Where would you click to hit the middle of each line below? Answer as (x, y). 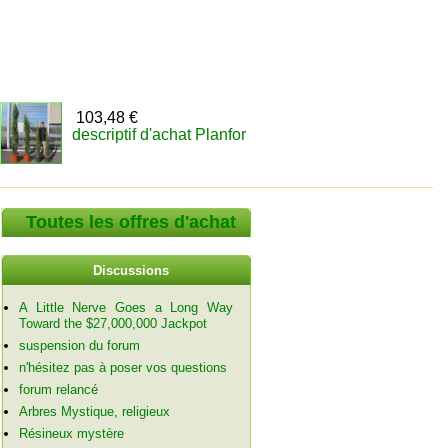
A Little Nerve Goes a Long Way (126, 308)
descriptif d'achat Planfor (159, 134)
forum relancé (58, 390)
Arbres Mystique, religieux (94, 412)
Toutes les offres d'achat (131, 221)
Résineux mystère (71, 434)
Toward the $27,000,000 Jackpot (112, 324)
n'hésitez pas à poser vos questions (122, 368)
